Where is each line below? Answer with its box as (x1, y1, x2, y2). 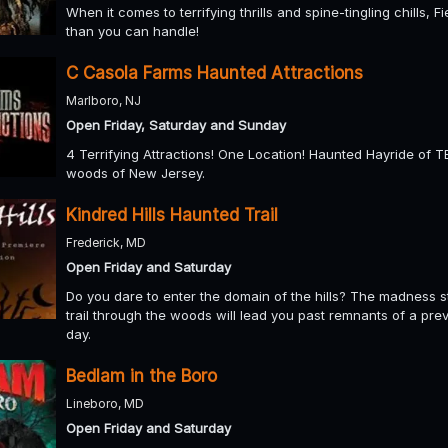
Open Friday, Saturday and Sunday (66, 116, 286, 133)
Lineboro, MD (66, 395, 144, 411)
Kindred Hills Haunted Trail (66, 204, 278, 225)
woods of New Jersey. (66, 164, 205, 181)
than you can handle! (66, 22, 199, 39)
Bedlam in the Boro (66, 365, 217, 386)
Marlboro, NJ (66, 92, 141, 108)
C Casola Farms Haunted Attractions (66, 62, 363, 83)
